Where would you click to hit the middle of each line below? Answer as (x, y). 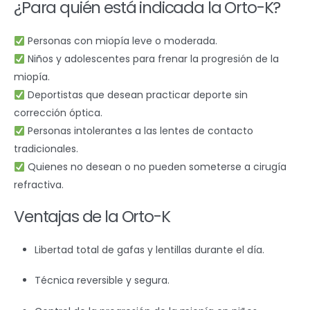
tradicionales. (46, 149)
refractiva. (39, 185)
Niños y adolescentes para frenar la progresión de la (152, 59)
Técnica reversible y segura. (102, 281)
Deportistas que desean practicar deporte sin (136, 95)
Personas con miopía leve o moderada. (121, 41)
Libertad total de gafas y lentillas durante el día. (149, 249)
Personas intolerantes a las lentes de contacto (139, 131)
